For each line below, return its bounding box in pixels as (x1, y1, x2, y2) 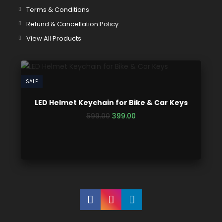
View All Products (26, 34, 82, 43)
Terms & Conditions (26, 5, 90, 14)
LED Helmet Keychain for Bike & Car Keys (34, 97, 188, 108)
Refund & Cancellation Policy (26, 19, 119, 29)
